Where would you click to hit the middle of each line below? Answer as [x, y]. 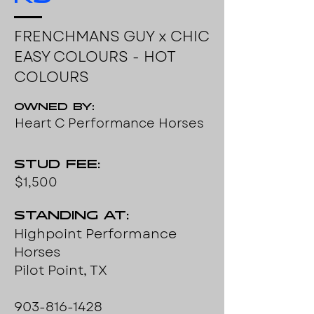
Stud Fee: [57, 166]
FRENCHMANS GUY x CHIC [111, 36]
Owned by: [54, 108]
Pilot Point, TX [61, 270]
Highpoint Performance [95, 234]
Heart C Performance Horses [109, 123]
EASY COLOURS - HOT [95, 57]
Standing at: [71, 217]
